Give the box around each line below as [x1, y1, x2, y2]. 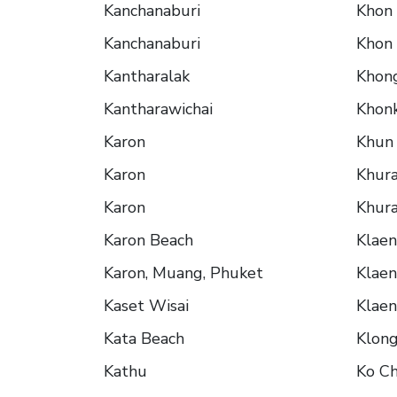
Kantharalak [104, 66, 190, 88]
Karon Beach [104, 230, 193, 252]
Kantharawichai [104, 98, 213, 121]
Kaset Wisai [104, 295, 189, 317]
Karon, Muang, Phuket [104, 262, 263, 284]
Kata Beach [104, 328, 184, 350]
